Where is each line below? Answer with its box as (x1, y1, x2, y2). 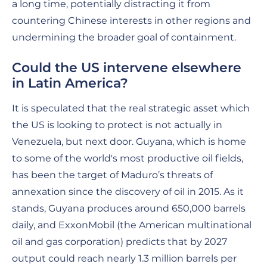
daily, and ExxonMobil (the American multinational (12, 219, 252, 231)
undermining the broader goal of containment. (12, 31, 236, 43)
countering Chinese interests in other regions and (12, 14, 251, 26)
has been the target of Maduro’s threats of (12, 169, 213, 181)
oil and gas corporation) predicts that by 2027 (12, 235, 227, 247)
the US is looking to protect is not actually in (12, 119, 222, 131)
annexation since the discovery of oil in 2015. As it (12, 185, 244, 197)
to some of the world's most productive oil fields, (12, 152, 243, 164)
